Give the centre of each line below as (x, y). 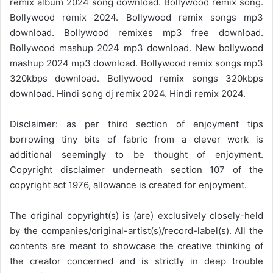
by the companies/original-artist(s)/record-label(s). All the (136, 231)
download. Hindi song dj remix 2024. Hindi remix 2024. (128, 94)
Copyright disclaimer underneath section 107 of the (136, 170)
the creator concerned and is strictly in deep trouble (136, 261)
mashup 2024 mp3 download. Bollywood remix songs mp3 (136, 63)
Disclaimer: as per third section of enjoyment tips (136, 124)
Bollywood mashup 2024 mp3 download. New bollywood (136, 48)
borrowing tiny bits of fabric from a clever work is (136, 140)
